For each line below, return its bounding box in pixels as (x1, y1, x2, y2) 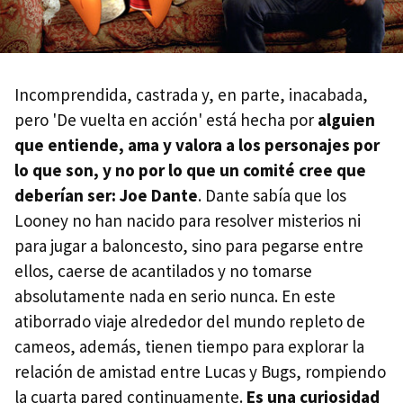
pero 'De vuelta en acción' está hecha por (14, 108, 318, 130)
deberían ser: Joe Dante (14, 184, 198, 206)
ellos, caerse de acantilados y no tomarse (14, 259, 312, 282)
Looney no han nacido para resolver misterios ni (14, 209, 361, 231)
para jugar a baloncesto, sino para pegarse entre (14, 234, 363, 256)
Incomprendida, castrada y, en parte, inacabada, (14, 83, 368, 105)
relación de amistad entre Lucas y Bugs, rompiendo (14, 360, 386, 382)
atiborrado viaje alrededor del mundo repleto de (14, 309, 365, 332)
